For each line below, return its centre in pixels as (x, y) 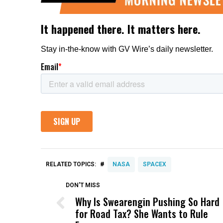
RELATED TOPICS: (71, 164)
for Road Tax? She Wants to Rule (141, 213)
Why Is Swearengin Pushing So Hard (147, 201)
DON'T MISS (83, 185)
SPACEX (155, 164)
